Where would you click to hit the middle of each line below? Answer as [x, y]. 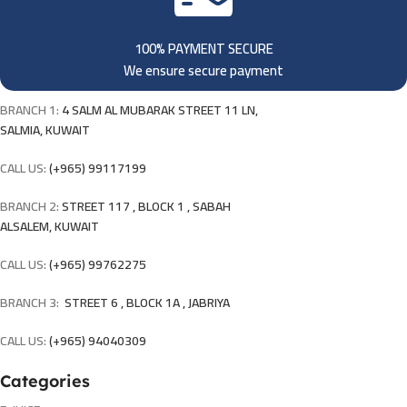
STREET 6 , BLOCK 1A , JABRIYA [146, 303]
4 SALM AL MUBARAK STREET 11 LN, [160, 110]
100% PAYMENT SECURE [203, 49]
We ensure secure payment [203, 71]
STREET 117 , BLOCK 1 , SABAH [146, 207]
